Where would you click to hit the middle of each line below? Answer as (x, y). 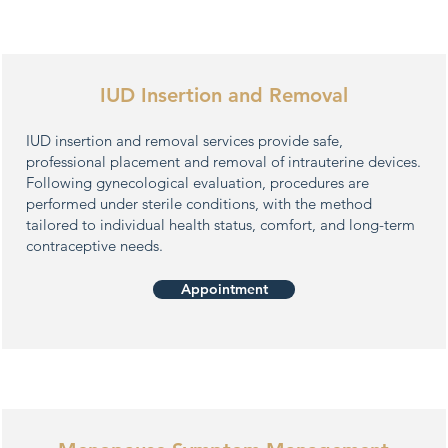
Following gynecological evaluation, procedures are (197, 182)
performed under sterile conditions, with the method (199, 203)
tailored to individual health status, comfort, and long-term (220, 224)
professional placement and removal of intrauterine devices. (223, 161)
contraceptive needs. (94, 245)
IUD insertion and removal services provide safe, (184, 140)
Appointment (224, 289)
